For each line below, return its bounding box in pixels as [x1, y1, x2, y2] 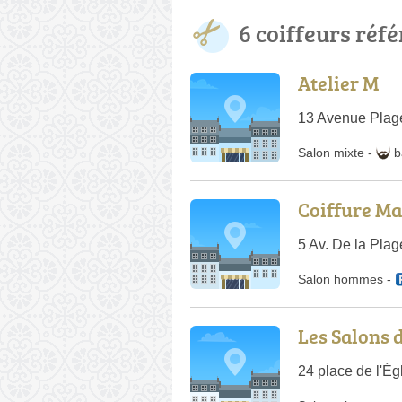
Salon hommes [298, 271, 383, 286]
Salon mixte [298, 144, 364, 160]
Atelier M [298, 68, 379, 97]
